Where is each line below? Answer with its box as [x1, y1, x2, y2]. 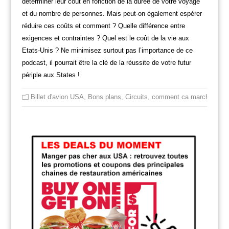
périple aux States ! [21, 71, 80, 79]
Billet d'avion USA [30, 93, 84, 101]
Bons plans [87, 93, 121, 101]
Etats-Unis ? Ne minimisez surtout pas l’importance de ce [21, 46, 193, 54]
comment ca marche [151, 93, 213, 101]
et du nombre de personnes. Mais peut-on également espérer [21, 9, 202, 17]
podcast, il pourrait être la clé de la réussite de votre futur [21, 58, 191, 66]
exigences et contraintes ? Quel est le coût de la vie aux [21, 34, 189, 42]
